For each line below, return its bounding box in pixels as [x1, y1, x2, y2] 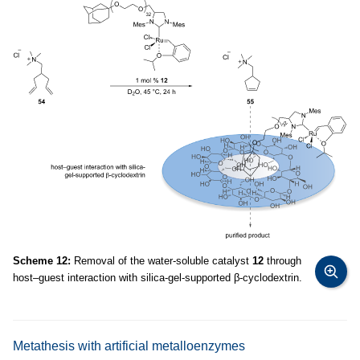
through [264, 255, 301, 268]
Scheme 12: [13, 255, 71, 268]
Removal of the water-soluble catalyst [71, 255, 252, 268]
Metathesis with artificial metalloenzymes [13, 339, 245, 354]
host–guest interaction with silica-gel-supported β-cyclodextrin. [13, 272, 302, 284]
